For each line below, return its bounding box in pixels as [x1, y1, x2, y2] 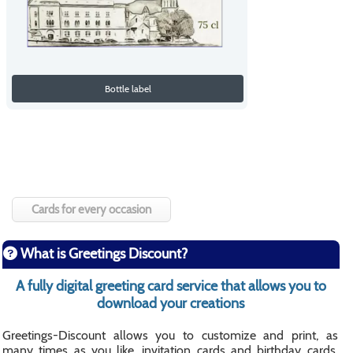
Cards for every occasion [32, 203, 151, 217]
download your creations [97, 295, 245, 312]
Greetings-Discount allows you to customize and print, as [2, 328, 338, 343]
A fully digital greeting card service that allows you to [15, 277, 326, 295]
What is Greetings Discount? [17, 245, 188, 262]
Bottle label [104, 82, 151, 95]
